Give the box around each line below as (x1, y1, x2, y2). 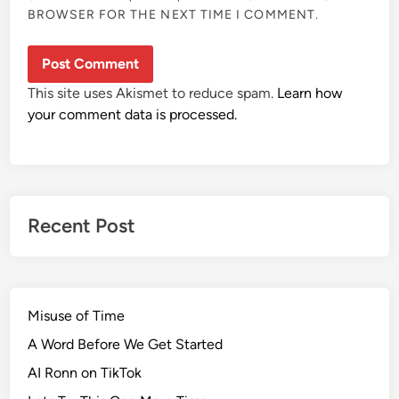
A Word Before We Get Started (28, 335, 224, 353)
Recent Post (28, 213, 136, 238)
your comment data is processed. (28, 105, 238, 123)
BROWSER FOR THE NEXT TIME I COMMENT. (28, 7, 320, 23)
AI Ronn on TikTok (28, 363, 142, 381)
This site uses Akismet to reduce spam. (28, 84, 278, 102)
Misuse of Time (28, 306, 126, 324)
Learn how (277, 84, 344, 102)
